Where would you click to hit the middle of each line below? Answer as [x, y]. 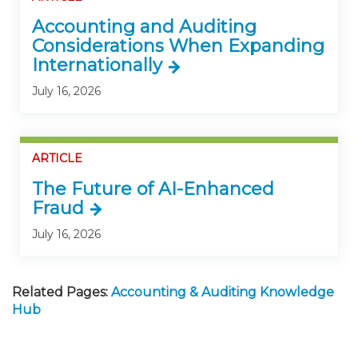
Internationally [97, 66]
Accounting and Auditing [144, 27]
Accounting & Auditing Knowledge [223, 292]
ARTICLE [57, 159]
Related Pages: [60, 292]
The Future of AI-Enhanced [153, 189]
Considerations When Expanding [178, 46]
